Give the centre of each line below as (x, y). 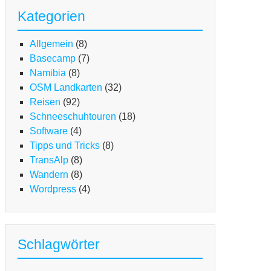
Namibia (48, 73)
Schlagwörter (59, 245)
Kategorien (51, 17)
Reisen (45, 102)
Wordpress (53, 189)
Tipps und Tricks (65, 146)
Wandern (49, 175)
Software (49, 131)
